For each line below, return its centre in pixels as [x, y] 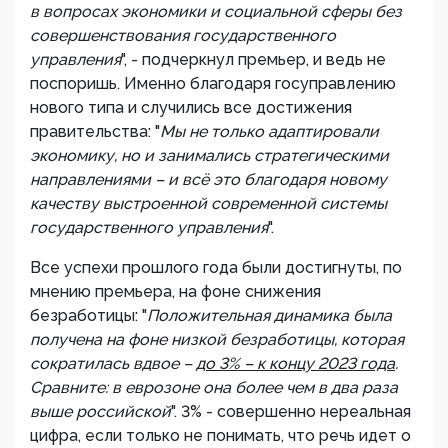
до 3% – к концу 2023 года [295, 363]
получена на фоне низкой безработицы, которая [217, 339]
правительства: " [95, 131]
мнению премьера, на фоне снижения [175, 291]
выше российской [100, 411]
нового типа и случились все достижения [191, 107]
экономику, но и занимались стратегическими [209, 155]
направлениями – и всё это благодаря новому [208, 179]
